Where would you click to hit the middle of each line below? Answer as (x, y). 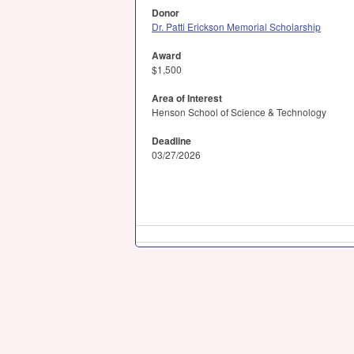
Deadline (171, 141)
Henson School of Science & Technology (239, 112)
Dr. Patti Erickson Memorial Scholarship (236, 26)
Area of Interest (187, 98)
